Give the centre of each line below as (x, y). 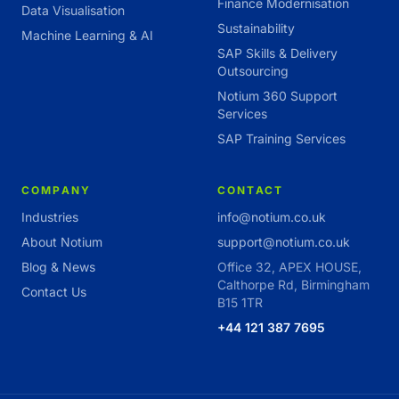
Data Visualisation (73, 11)
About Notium (62, 242)
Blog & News (58, 267)
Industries (50, 217)
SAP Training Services (281, 139)
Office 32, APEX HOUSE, (289, 267)
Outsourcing (253, 71)
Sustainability (256, 28)
